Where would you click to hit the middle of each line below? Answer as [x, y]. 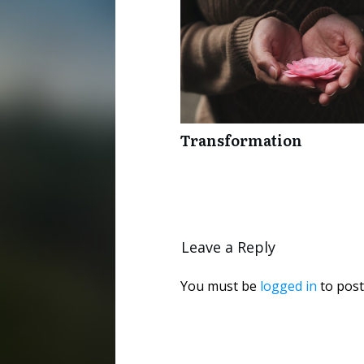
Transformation [241, 140]
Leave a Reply [228, 247]
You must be [220, 286]
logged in [288, 286]
